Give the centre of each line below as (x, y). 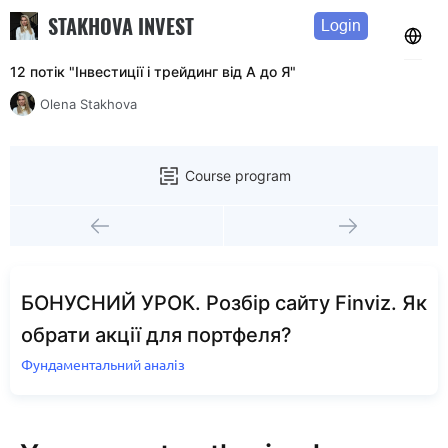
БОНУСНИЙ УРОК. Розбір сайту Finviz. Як (224, 303)
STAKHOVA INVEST (121, 25)
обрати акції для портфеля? (156, 335)
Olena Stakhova (88, 103)
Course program (238, 175)
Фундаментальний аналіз (103, 365)
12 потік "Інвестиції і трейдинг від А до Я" (153, 71)
